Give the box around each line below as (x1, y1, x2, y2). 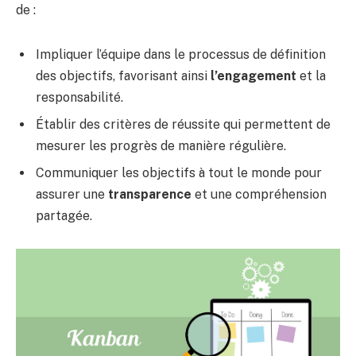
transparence (108, 186, 192, 202)
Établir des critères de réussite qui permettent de (36, 116, 331, 132)
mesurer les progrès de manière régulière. (36, 137, 286, 153)
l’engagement (211, 68, 296, 83)
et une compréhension (192, 186, 327, 202)
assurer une (36, 186, 108, 202)
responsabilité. (36, 89, 123, 105)
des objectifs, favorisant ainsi (36, 68, 211, 83)
